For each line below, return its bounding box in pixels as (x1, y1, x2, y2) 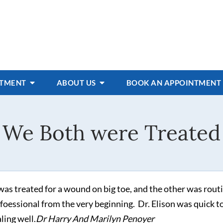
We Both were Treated (2, 119, 221, 146)
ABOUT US (56, 78, 98, 87)
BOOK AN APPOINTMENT (126, 78, 222, 87)
